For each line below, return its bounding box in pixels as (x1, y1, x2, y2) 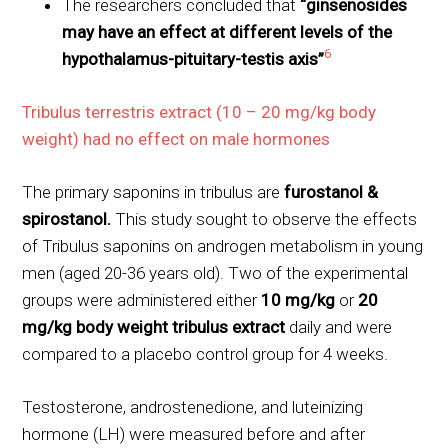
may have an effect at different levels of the (62, 21, 393, 42)
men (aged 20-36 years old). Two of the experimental (22, 262, 409, 283)
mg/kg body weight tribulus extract (22, 316, 286, 337)
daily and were (285, 316, 393, 337)
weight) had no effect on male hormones (22, 128, 331, 149)
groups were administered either (22, 289, 262, 310)
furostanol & (284, 181, 379, 202)
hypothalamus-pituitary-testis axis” (62, 48, 325, 69)
